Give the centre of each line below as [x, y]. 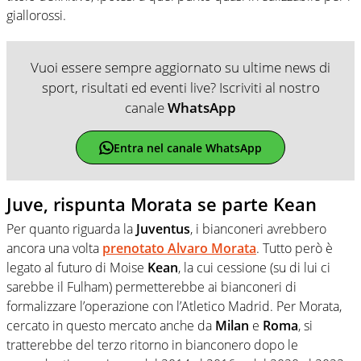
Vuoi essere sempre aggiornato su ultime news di [180, 68]
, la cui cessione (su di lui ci [254, 267]
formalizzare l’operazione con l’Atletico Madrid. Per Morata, [174, 306]
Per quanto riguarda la [71, 228]
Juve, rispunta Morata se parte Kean [162, 204]
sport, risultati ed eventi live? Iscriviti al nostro [180, 88]
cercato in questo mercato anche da [111, 325]
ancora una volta [54, 248]
